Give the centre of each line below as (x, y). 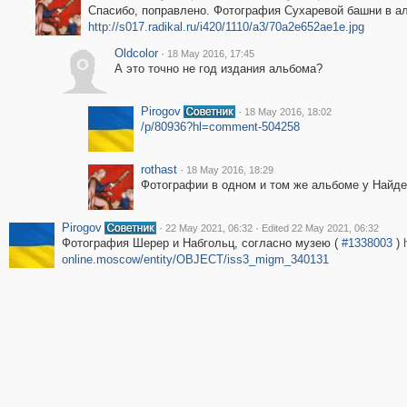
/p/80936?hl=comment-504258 (220, 127)
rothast (159, 169)
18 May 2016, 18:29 (229, 170)
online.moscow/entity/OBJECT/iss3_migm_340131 (195, 259)
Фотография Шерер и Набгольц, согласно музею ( (201, 243)
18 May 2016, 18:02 (288, 112)
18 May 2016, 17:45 (210, 54)
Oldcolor (136, 53)
